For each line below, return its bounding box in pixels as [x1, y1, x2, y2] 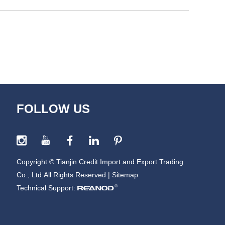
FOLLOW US [17, 102, 90, 116]
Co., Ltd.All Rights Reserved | [17, 171, 112, 179]
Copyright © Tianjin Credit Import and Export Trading [17, 158, 183, 166]
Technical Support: [17, 184, 77, 192]
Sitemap [112, 171, 138, 179]
